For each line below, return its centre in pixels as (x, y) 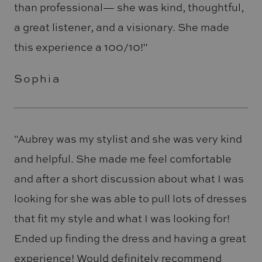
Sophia (37, 78)
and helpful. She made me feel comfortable (123, 159)
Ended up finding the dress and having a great (130, 238)
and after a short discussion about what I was (129, 179)
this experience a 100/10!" (80, 46)
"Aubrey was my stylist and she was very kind (128, 139)
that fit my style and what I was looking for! (122, 218)
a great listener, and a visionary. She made (121, 27)
